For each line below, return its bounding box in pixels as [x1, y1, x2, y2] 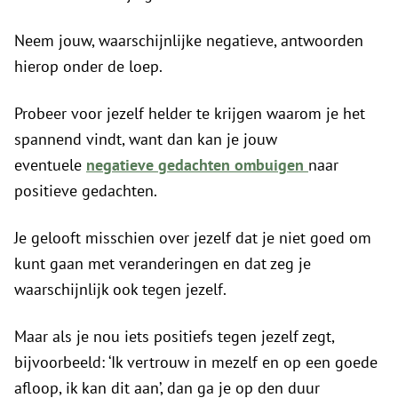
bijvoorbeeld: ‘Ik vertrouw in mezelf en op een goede [14, 351, 378, 372]
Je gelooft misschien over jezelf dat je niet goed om [14, 227, 371, 248]
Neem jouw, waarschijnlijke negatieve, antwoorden [14, 29, 363, 51]
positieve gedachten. [14, 179, 157, 201]
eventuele [14, 154, 86, 175]
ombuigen [235, 154, 308, 175]
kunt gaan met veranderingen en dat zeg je [14, 252, 311, 274]
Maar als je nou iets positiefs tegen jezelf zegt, [14, 325, 334, 346]
